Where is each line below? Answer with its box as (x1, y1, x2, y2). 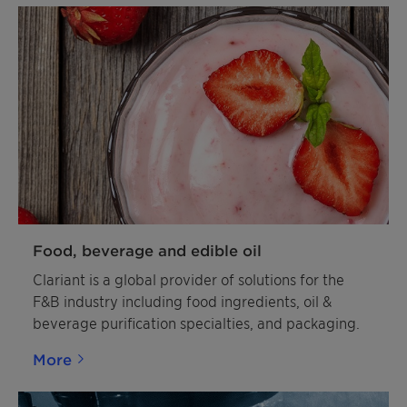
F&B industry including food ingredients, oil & (33, 292, 332, 310)
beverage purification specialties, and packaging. (33, 313, 360, 332)
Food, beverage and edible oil (33, 241, 262, 259)
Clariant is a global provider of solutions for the (33, 270, 344, 288)
